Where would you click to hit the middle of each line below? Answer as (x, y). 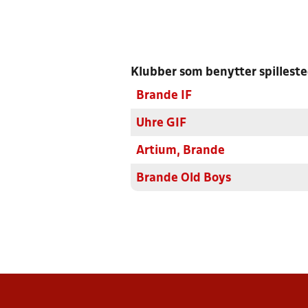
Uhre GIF (161, 123)
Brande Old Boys (184, 178)
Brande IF (164, 96)
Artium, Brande (180, 151)
